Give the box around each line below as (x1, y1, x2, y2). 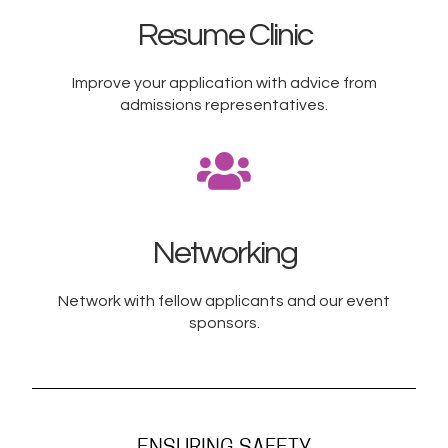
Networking (151, 237, 297, 271)
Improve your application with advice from (71, 75, 377, 92)
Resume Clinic (136, 19, 312, 53)
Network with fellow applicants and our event (58, 293, 390, 310)
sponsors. (188, 315, 260, 332)
